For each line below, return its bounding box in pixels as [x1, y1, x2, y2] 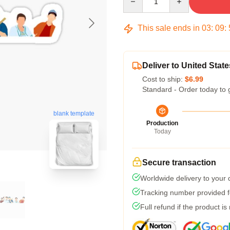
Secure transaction [142, 158, 216, 167]
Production [146, 120, 178, 127]
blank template [53, 110, 94, 118]
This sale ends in [136, 24, 202, 32]
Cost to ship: [142, 75, 185, 83]
